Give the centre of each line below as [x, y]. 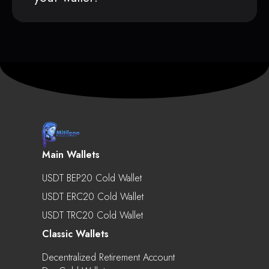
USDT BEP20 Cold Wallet [92, 178]
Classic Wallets [75, 234]
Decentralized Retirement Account [108, 257]
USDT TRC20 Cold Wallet [92, 215]
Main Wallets [71, 154]
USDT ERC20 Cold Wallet [93, 196]
